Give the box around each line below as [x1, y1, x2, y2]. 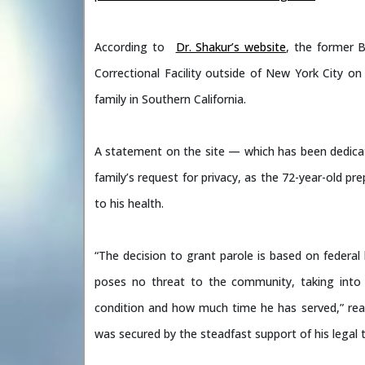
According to [95, 39, 169, 55]
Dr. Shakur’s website [175, 39, 287, 55]
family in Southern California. [95, 91, 246, 107]
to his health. [95, 196, 164, 211]
